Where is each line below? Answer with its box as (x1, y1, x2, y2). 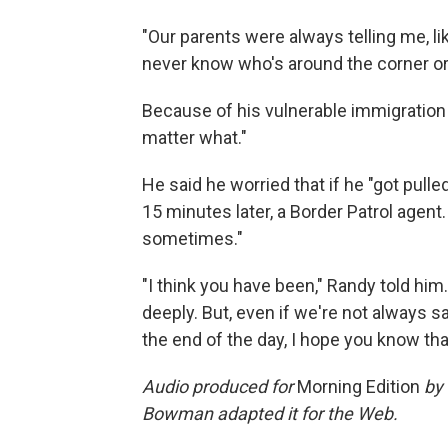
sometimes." (142, 228, 243, 250)
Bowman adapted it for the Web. (142, 403, 398, 425)
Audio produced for (142, 376, 297, 398)
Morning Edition (297, 376, 420, 398)
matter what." (142, 127, 247, 149)
